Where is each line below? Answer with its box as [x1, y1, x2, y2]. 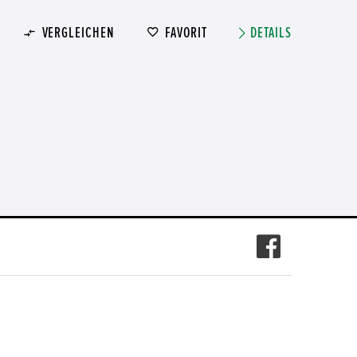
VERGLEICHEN [41, 25, 115, 41]
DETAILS [250, 25, 292, 41]
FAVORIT [165, 25, 207, 41]
